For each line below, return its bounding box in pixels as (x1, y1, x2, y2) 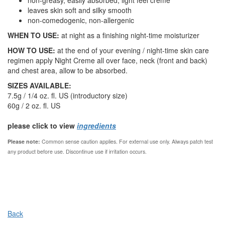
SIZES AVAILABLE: (8, 80, 71, 91)
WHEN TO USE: (8, 30, 59, 41)
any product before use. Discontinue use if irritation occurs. (8, 148, 147, 156)
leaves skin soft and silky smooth (28, 5, 132, 16)
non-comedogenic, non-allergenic (28, 15, 134, 26)
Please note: (8, 138, 40, 146)
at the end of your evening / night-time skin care (55, 45, 209, 56)
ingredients (77, 121, 116, 131)
